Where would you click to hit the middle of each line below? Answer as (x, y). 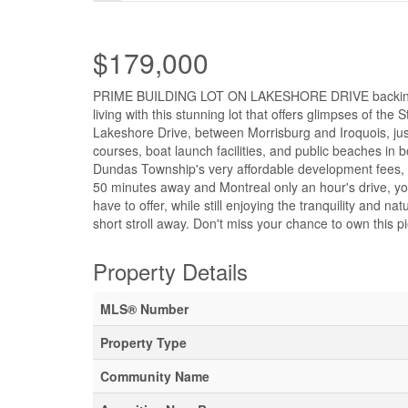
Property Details (170, 271)
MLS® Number (144, 309)
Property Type (143, 342)
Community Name (155, 376)
